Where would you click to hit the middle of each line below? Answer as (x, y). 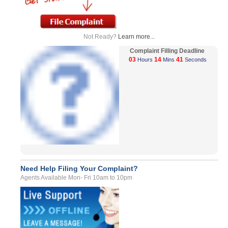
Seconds (196, 59)
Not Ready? (101, 36)
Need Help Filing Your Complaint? (79, 168)
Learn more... (136, 36)
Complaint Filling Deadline (168, 51)
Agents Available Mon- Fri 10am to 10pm (76, 177)
